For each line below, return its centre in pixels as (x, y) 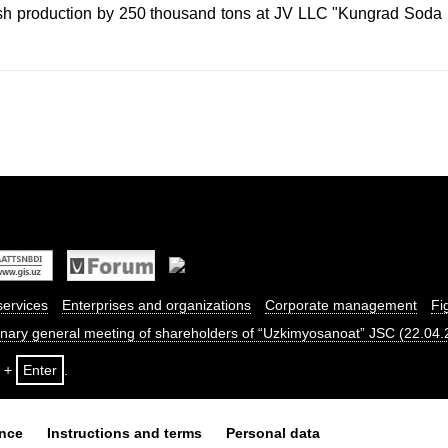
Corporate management (341, 305)
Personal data (273, 433)
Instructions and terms (124, 433)
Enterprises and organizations (156, 305)
